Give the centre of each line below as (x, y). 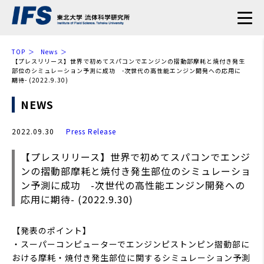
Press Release (91, 131)
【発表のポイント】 (52, 230)
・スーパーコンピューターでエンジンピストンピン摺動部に (131, 244)
